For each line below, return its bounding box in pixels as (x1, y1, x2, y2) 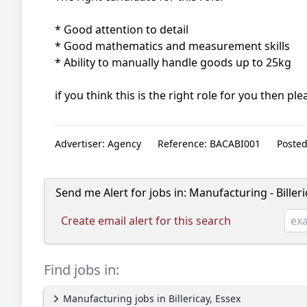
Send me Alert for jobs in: (56, 185, 189, 200)
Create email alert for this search (61, 213, 231, 228)
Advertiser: (55, 137, 105, 150)
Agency (105, 137, 141, 150)
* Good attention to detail (55, 22, 188, 37)
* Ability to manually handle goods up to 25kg (55, 55, 291, 70)
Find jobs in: (44, 260, 119, 279)
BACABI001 (207, 137, 260, 150)
